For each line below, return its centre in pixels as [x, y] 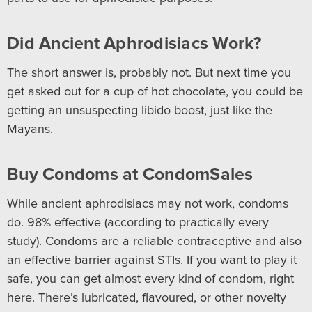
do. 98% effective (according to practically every [138, 223]
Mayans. [30, 129]
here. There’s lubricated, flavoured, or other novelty [147, 298]
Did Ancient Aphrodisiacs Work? [134, 43]
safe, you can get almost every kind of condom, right [150, 279]
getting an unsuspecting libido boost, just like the [140, 110]
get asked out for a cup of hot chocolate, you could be [155, 92]
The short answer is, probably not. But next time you [149, 73]
